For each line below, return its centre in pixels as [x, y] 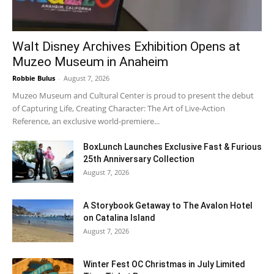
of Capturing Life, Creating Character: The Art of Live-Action [119, 109]
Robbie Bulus [34, 78]
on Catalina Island [119, 218]
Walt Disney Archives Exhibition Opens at [126, 47]
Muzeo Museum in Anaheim [90, 62]
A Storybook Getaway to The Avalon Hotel [168, 206]
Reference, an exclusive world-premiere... [86, 121]
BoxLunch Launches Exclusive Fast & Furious [172, 147]
